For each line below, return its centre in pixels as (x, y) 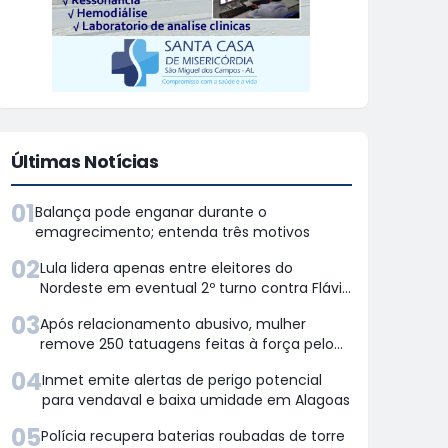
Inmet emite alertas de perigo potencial (181, 380)
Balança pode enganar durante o (150, 212)
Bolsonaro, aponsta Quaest (134, 308)
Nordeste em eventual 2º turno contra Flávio (195, 288)
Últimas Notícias (84, 161)
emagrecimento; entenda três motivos (172, 232)
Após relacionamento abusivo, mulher (172, 324)
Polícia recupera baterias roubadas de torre (192, 436)
